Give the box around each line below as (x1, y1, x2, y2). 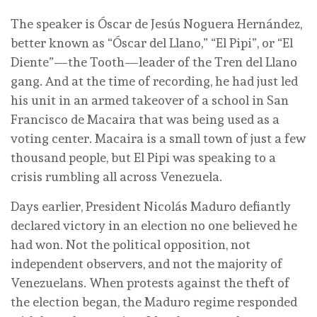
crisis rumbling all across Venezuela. (11, 168, 225, 184)
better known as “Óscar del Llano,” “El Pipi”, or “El (11, 35, 293, 50)
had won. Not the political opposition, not (11, 236, 250, 252)
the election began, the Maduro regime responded (11, 294, 297, 309)
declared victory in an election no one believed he (11, 217, 297, 233)
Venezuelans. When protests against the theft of (11, 275, 289, 290)
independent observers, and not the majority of (11, 255, 282, 271)
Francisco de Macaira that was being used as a (11, 111, 279, 127)
